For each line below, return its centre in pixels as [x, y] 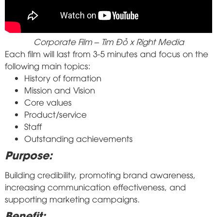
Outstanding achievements [78, 138]
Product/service [55, 114]
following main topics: [48, 65]
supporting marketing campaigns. [72, 199]
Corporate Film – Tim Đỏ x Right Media [108, 41]
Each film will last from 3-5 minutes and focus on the [107, 53]
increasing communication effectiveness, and [95, 186]
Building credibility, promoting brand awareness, [100, 174]
